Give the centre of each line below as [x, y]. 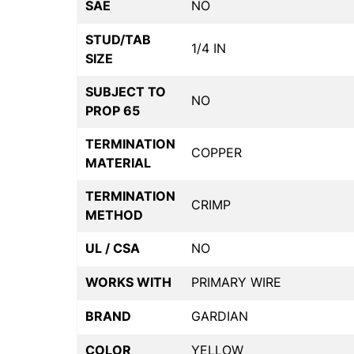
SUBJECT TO [126, 92]
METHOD [114, 215]
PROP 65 [113, 111]
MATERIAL [118, 163]
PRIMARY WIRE [236, 282]
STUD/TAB [118, 40]
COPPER [217, 153]
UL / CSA [113, 249]
